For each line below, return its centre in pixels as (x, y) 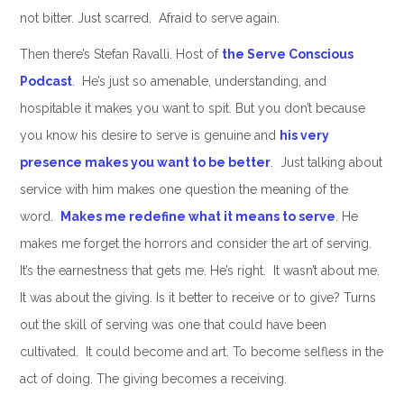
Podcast (46, 82)
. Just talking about (326, 163)
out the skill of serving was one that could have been (173, 325)
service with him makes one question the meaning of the (184, 190)
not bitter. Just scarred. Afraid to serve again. (149, 18)
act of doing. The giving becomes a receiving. (153, 379)
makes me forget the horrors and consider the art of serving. (195, 244)
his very (304, 136)
